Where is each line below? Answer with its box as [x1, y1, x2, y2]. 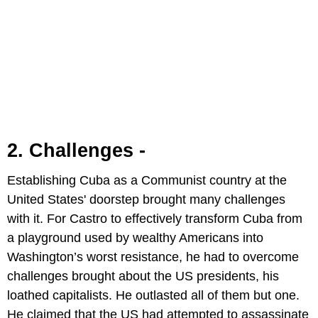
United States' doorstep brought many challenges [7, 192, 285, 207]
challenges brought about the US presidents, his [7, 269, 279, 284]
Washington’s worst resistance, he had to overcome [7, 250, 299, 265]
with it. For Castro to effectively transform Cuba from [7, 212, 302, 226]
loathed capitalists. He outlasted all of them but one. [7, 288, 300, 303]
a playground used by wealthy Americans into [7, 231, 263, 246]
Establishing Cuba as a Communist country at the [7, 173, 287, 188]
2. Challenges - [7, 140, 146, 162]
